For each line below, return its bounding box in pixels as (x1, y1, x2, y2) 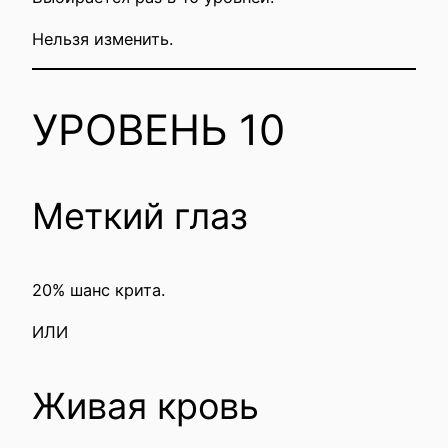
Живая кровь (32, 384, 259, 429)
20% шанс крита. (32, 280, 165, 300)
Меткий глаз (32, 194, 248, 238)
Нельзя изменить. (32, 28, 173, 49)
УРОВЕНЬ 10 (32, 104, 285, 155)
